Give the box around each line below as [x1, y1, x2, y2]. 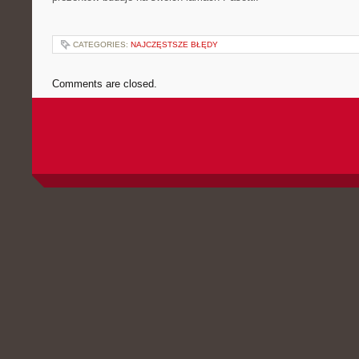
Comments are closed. [52, 78, 157, 90]
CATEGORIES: [73, 40, 131, 49]
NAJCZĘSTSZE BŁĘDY [131, 40, 218, 49]
